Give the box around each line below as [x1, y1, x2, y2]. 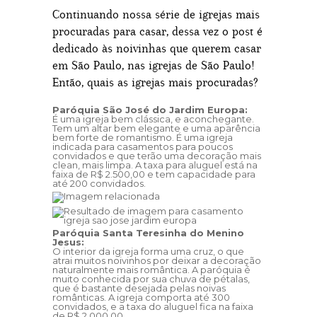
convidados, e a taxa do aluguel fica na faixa [52, 301, 253, 312]
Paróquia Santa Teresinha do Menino [52, 227, 244, 238]
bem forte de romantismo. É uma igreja [52, 132, 233, 143]
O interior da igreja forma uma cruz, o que [52, 246, 244, 257]
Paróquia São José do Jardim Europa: [52, 104, 250, 115]
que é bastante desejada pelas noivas [52, 282, 226, 294]
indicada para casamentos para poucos [52, 141, 233, 152]
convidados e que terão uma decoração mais [52, 150, 261, 161]
